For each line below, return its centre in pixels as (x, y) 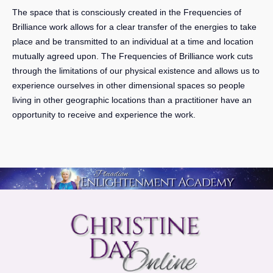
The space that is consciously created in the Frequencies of (127, 12)
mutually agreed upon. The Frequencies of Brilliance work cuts (133, 56)
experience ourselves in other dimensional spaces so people (129, 85)
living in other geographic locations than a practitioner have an (132, 100)
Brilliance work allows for (61, 27)
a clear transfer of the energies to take (183, 27)
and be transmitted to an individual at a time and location (143, 41)
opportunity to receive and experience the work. (105, 114)
